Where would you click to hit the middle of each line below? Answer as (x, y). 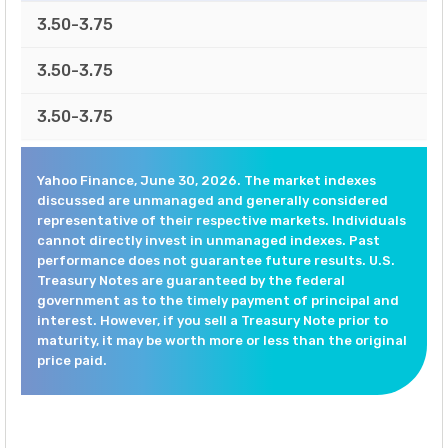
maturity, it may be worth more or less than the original (222, 340)
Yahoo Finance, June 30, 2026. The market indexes (206, 180)
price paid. (72, 360)
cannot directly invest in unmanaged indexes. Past (208, 240)
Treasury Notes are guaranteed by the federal (191, 280)
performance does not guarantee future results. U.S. (216, 260)
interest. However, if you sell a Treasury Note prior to (212, 320)
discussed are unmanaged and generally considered (212, 200)
